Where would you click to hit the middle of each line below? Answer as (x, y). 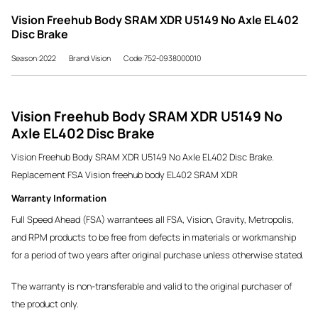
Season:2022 (34, 58)
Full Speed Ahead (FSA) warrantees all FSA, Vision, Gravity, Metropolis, (153, 219)
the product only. (45, 303)
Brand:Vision (90, 58)
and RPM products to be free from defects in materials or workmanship (154, 237)
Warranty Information (59, 198)
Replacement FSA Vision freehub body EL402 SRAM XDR (125, 175)
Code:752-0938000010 (162, 58)
